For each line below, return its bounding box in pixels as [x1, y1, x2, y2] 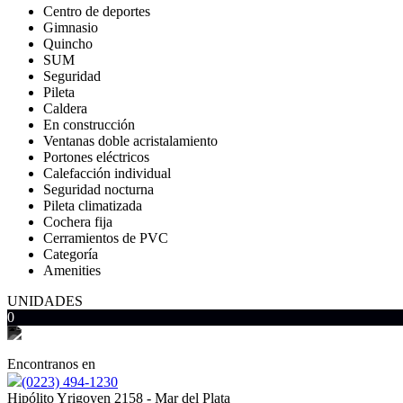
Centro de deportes [43, 4, 150, 19]
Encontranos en [7, 356, 95, 372]
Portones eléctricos [43, 149, 149, 165]
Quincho [43, 36, 93, 51]
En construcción [43, 117, 135, 132]
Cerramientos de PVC [43, 230, 168, 246]
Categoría [43, 246, 98, 262]
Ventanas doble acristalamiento [43, 133, 218, 148]
